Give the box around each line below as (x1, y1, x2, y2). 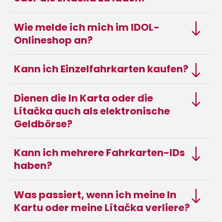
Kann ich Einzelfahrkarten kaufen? (14, 62, 188, 76)
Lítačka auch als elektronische (14, 104, 170, 118)
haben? (14, 159, 52, 173)
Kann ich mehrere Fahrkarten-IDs (14, 146, 185, 160)
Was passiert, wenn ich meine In (14, 187, 176, 202)
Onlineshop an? (14, 33, 93, 47)
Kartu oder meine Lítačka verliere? (14, 200, 190, 215)
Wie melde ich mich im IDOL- (14, 20, 160, 34)
